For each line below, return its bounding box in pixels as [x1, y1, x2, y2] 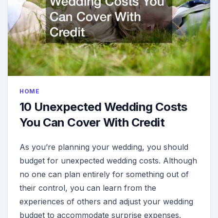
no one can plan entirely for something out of [19, 169, 189, 180]
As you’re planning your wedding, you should [19, 142, 188, 152]
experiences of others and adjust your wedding [19, 197, 193, 207]
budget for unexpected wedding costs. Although [19, 156, 197, 166]
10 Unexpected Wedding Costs [19, 100, 187, 114]
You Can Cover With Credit [19, 115, 164, 130]
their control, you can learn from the [19, 183, 156, 193]
